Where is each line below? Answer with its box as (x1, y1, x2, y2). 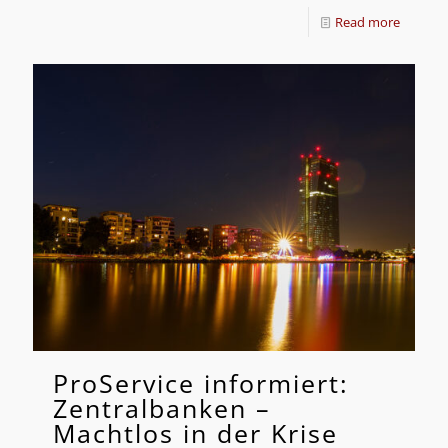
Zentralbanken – (53, 390, 271, 425)
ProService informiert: (53, 365, 349, 400)
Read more (335, 13, 400, 32)
